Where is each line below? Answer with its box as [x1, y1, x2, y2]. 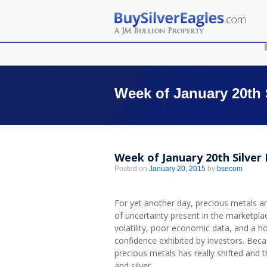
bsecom [217, 164, 243, 173]
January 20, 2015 [149, 164, 206, 173]
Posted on [114, 164, 149, 173]
